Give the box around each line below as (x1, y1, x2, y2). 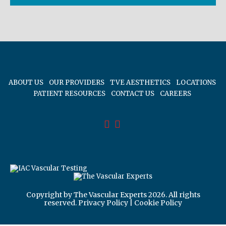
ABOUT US (8, 78, 43, 87)
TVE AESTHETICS (109, 78, 171, 87)
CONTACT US (110, 89, 154, 98)
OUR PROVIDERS (48, 78, 104, 87)
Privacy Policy (78, 198, 128, 208)
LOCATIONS (176, 78, 216, 87)
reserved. (44, 198, 78, 208)
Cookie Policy (134, 198, 182, 208)
